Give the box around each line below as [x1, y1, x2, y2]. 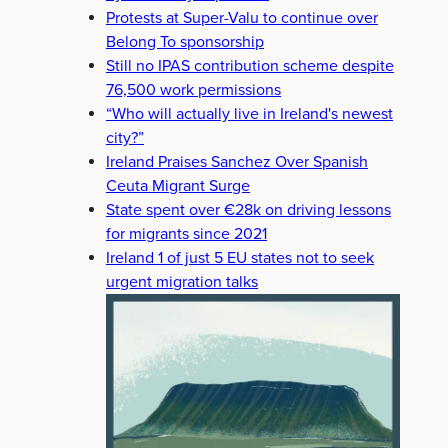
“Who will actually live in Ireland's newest [106, 104, 393, 124]
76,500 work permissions [106, 80, 281, 100]
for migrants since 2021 [106, 224, 267, 244]
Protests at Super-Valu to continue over [106, 8, 378, 28]
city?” [106, 128, 144, 148]
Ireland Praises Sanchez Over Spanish [106, 152, 368, 172]
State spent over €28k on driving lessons [106, 200, 391, 220]
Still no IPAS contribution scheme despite [106, 56, 394, 76]
